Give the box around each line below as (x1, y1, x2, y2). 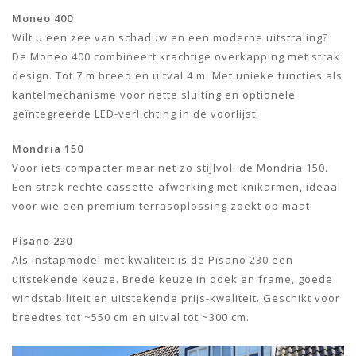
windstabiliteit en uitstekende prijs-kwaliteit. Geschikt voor (12, 290, 340, 305)
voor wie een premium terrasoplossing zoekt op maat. (12, 198, 313, 213)
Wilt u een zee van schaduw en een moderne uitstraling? (12, 29, 328, 44)
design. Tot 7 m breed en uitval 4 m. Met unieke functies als (12, 68, 342, 83)
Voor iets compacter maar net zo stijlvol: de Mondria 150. (12, 160, 328, 175)
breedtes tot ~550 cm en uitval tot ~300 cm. (12, 309, 250, 324)
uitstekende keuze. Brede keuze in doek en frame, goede (12, 271, 333, 286)
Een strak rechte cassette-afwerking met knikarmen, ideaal (12, 179, 341, 194)
